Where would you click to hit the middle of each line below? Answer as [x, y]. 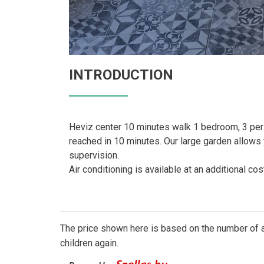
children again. [89, 243]
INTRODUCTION [121, 75]
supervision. [94, 155]
